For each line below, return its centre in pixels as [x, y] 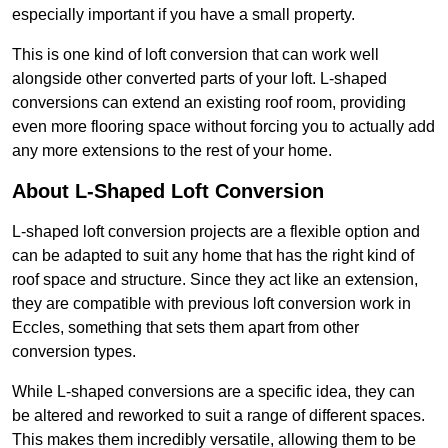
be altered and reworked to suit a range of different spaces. [218, 416]
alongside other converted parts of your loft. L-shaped [199, 79]
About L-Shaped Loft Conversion [168, 191]
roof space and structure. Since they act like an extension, [215, 280]
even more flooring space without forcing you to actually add [223, 127]
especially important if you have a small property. [183, 15]
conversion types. [74, 352]
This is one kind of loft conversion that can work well [195, 55]
